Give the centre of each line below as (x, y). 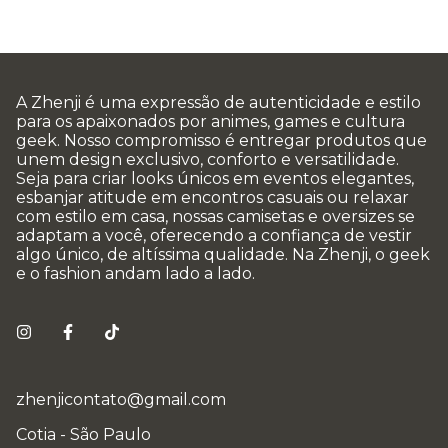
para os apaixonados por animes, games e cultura (210, 122)
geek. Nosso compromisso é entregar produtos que (221, 141)
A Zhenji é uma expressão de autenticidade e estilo (218, 103)
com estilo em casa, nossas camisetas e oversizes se (215, 217)
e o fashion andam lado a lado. (135, 274)
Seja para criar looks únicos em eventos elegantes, (215, 179)
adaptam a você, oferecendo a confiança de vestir (214, 236)
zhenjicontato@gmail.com (121, 400)
